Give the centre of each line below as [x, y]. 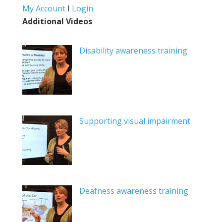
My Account [44, 9]
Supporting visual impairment [135, 121]
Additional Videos [57, 22]
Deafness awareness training [134, 191]
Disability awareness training [133, 51]
